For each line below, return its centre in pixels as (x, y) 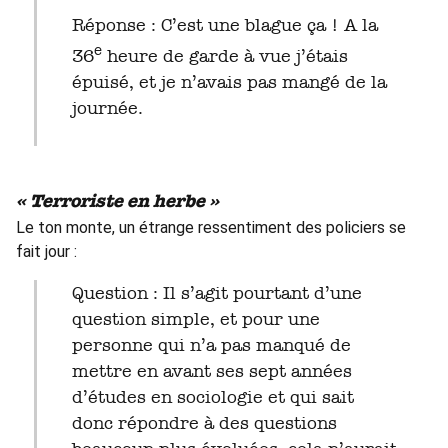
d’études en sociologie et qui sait (212, 396)
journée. (107, 107)
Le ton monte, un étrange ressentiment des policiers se (211, 227)
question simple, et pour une (195, 318)
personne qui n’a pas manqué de (211, 344)
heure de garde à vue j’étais (224, 55)
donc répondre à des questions (204, 422)
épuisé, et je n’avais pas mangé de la (229, 81)
